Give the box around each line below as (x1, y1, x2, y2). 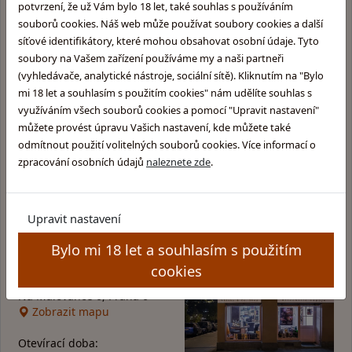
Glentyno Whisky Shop (18, 272, 141, 288)
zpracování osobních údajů (17, 154, 146, 169)
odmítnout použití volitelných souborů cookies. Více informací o (17, 137, 316, 152)
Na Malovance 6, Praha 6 (18, 288, 148, 303)
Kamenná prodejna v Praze (18, 256, 163, 272)
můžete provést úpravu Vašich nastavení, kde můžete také (17, 119, 291, 134)
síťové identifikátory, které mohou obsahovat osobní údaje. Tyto (17, 33, 319, 48)
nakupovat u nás (130, 23, 250, 43)
